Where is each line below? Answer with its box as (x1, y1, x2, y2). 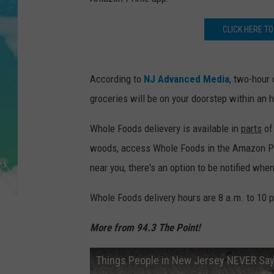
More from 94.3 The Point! (90, 221, 202, 234)
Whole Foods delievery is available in (90, 122, 241, 135)
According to (90, 73, 144, 86)
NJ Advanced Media (144, 73, 229, 86)
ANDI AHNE (155, 31, 194, 41)
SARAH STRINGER (155, 62, 219, 72)
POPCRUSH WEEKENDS (155, 92, 237, 102)
